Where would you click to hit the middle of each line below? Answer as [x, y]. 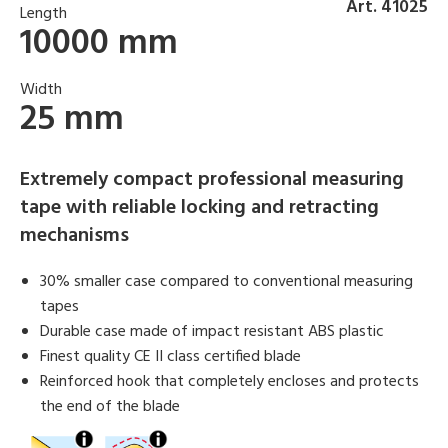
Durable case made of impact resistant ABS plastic [212, 331]
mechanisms [74, 235]
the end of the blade [110, 406]
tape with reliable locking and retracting [199, 207]
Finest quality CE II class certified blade [170, 356]
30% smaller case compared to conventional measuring [226, 281]
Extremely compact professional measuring [212, 179]
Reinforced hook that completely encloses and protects [229, 381]
